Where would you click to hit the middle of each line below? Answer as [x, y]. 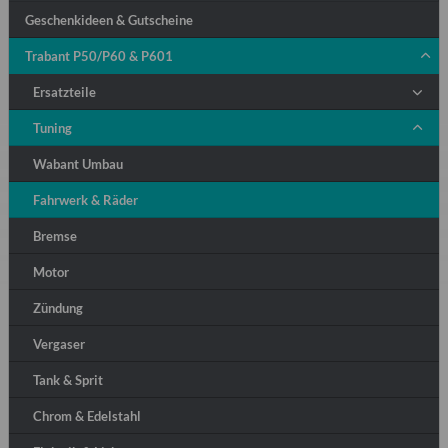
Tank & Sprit [68, 380]
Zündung [58, 308]
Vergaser [59, 344]
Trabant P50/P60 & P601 [99, 56]
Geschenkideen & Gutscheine [109, 20]
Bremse [55, 236]
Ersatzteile [64, 92]
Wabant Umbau [78, 164]
